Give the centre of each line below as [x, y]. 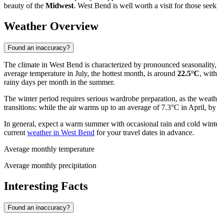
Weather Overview [51, 26]
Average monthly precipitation [50, 166]
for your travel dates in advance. [144, 133]
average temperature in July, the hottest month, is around [91, 74]
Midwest [60, 6]
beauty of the [25, 6]
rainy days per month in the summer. [59, 82]
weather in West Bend [61, 133]
